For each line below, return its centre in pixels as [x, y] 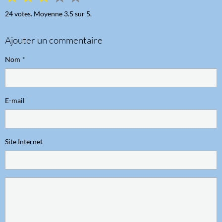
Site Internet [24, 142]
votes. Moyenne [38, 14]
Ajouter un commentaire [54, 40]
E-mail [15, 101]
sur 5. [83, 14]
